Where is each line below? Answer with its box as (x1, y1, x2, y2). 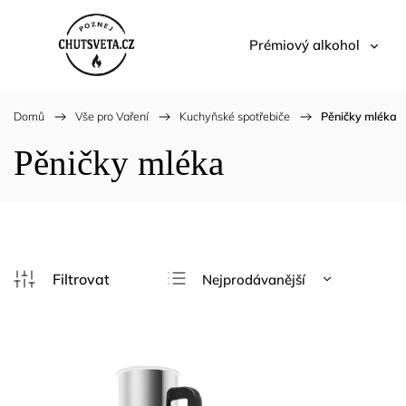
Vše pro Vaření (75, 109, 149, 123)
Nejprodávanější (202, 270, 306, 288)
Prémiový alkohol (249, 36, 360, 53)
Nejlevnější (202, 299, 271, 317)
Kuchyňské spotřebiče (179, 109, 290, 123)
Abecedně (202, 357, 266, 375)
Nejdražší (202, 328, 263, 346)
